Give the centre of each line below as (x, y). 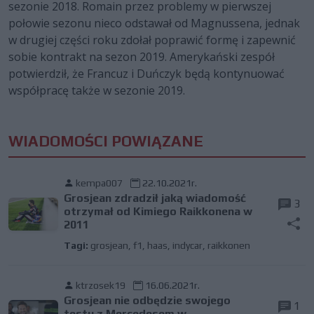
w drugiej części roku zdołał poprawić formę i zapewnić (152, 40)
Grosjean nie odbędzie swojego (147, 301)
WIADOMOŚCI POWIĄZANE (106, 142)
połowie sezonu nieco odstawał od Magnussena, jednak (154, 23)
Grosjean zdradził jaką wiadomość (155, 198)
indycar (187, 246)
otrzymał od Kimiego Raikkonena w (158, 212)
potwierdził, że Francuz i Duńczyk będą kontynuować (146, 74)
